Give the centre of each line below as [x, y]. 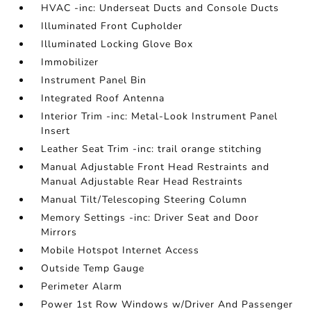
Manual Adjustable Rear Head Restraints [142, 182]
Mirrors [59, 232]
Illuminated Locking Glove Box [117, 44]
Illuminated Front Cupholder [112, 26]
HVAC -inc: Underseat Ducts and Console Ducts [160, 8]
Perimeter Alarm [82, 286]
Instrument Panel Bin [94, 80]
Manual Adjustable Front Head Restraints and [155, 167]
